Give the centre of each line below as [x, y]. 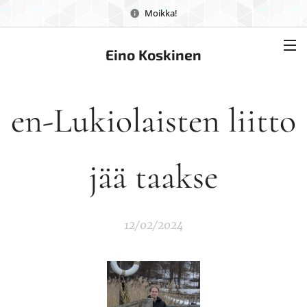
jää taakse [153, 177]
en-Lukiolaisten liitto [153, 121]
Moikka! [161, 13]
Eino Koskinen [153, 54]
